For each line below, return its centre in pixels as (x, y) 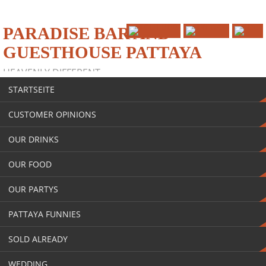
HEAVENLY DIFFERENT (52, 72)
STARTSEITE (31, 89)
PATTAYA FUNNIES (45, 214)
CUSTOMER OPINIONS (52, 114)
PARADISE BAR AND (87, 33)
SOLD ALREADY (38, 239)
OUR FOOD (30, 164)
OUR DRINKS (34, 139)
